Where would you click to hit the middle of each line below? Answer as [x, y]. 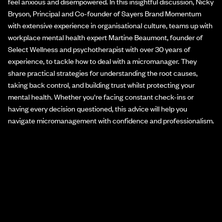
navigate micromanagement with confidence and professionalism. [111, 120]
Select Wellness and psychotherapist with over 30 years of [99, 49]
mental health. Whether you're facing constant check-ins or [101, 96]
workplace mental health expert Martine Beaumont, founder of [105, 37]
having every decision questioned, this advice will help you [98, 108]
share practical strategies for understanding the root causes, [103, 72]
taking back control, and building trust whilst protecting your [101, 84]
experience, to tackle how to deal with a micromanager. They [102, 60]
